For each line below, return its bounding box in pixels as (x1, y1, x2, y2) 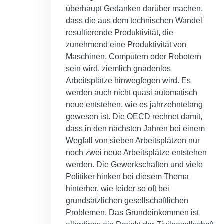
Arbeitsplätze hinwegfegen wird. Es (66, 76, 191, 85)
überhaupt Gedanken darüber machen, (66, 4, 203, 13)
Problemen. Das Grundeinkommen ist (66, 208, 199, 217)
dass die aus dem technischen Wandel (66, 16, 202, 25)
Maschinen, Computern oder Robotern (66, 52, 201, 61)
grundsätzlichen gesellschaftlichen (66, 196, 188, 205)
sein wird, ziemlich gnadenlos (66, 64, 171, 73)
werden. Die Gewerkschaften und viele (66, 160, 203, 169)
